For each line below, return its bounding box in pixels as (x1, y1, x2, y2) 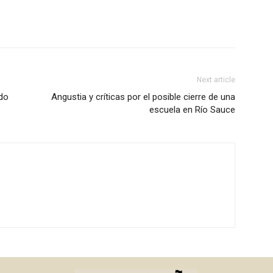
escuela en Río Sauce (149, 104, 235, 116)
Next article (197, 76, 235, 85)
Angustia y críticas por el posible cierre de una (51, 91, 235, 103)
